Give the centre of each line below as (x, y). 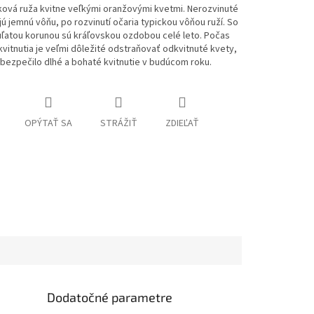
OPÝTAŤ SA (48, 124)
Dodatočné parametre (110, 297)
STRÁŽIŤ (118, 124)
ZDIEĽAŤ (182, 124)
